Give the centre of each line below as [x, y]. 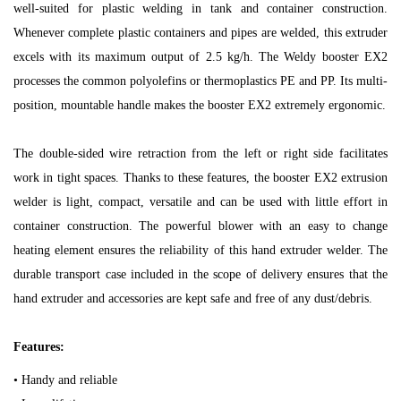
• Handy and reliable [65, 380]
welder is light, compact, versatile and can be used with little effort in [200, 201]
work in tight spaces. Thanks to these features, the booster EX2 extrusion [200, 177]
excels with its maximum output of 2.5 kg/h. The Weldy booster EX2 [200, 56]
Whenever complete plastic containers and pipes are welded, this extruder [200, 32]
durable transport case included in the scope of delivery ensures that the [200, 274]
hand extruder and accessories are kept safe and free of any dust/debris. [193, 298]
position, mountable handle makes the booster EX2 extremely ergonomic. [200, 105]
